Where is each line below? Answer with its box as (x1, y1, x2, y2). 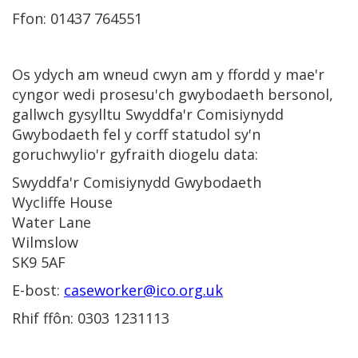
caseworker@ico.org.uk (64, 280, 223, 300)
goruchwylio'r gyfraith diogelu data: (12, 145, 258, 164)
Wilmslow (12, 233, 78, 252)
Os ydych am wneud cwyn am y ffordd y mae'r (12, 65, 324, 84)
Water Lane (12, 213, 91, 232)
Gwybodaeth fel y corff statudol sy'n (12, 125, 261, 144)
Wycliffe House (12, 193, 113, 212)
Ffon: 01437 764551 (12, 9, 142, 28)
